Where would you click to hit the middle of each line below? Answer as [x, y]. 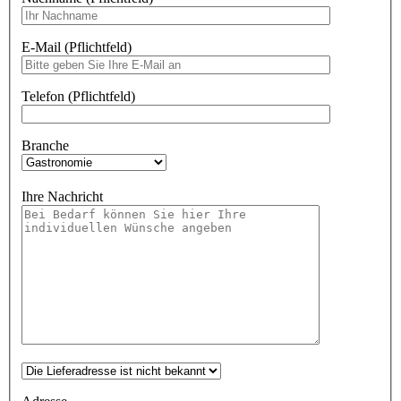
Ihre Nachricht [62, 197]
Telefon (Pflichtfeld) [78, 97]
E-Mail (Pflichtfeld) [77, 47]
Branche [45, 146]
